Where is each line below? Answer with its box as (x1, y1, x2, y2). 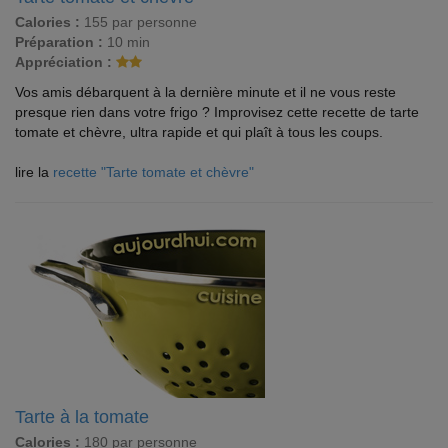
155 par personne (80, 14, 197, 30)
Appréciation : (15, 54, 112, 70)
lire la (15, 164, 53, 180)
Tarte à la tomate (15, 407, 149, 427)
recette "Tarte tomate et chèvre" (53, 164, 254, 180)
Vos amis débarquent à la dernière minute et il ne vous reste (15, 84, 396, 100)
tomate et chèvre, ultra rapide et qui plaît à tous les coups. (15, 124, 383, 140)
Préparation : (15, 34, 103, 50)
